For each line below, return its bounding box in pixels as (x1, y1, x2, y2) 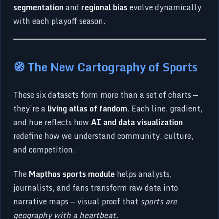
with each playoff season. (13, 15, 106, 28)
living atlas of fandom (47, 102, 128, 115)
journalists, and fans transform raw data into (13, 181, 178, 195)
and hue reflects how (13, 116, 91, 129)
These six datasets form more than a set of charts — (13, 88, 198, 102)
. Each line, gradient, (127, 102, 203, 115)
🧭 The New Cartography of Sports (13, 58, 198, 77)
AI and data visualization (91, 116, 183, 129)
